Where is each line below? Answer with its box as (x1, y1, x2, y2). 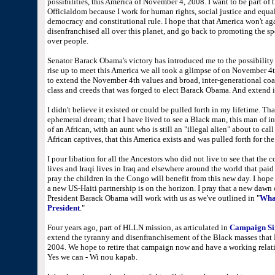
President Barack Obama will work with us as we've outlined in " (47, 193, 260, 203)
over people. (47, 36, 88, 45)
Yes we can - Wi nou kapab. (47, 252, 137, 261)
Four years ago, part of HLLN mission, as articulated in (47, 223, 230, 232)
